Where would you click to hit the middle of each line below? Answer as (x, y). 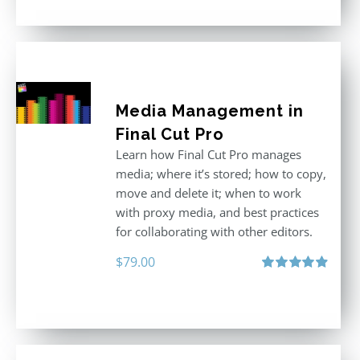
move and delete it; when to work (208, 193)
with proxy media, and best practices (217, 212)
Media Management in (209, 111)
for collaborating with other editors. (214, 231)
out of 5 (279, 294)
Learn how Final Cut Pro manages (208, 154)
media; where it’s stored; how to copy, (221, 174)
